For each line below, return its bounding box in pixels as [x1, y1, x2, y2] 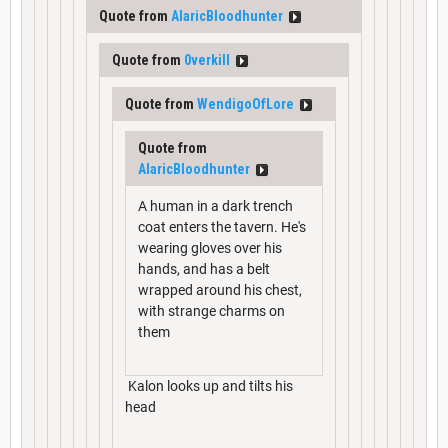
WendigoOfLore [197, 95, 294, 112]
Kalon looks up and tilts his [125, 377, 293, 394]
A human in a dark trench [138, 197, 293, 214]
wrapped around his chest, [138, 281, 302, 298]
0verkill [184, 51, 230, 68]
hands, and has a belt [138, 260, 270, 277]
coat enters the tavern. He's [138, 218, 306, 235]
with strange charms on [138, 302, 285, 319]
